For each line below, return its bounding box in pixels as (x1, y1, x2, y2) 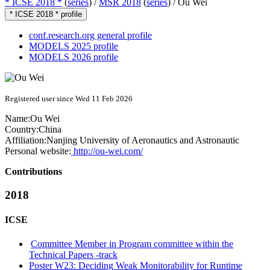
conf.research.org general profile (29, 30, 152, 41)
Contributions (5, 166, 62, 177)
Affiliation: (5, 135, 46, 146)
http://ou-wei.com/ (71, 146, 143, 157)
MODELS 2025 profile (29, 41, 118, 52)
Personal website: (5, 146, 71, 157)
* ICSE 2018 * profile (10, 10, 82, 19)
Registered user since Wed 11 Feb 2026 (5, 94, 133, 104)
